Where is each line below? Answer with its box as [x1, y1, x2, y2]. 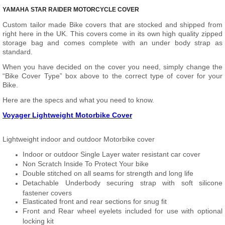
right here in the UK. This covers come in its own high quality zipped [3, 30, 222, 38]
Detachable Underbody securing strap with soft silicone [23, 179, 222, 187]
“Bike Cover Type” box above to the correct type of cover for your [3, 72, 222, 80]
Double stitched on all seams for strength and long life [23, 169, 193, 177]
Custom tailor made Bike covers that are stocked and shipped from [3, 21, 222, 29]
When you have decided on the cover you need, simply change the [3, 63, 222, 71]
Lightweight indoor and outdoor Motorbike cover [3, 135, 155, 143]
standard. [3, 48, 33, 56]
